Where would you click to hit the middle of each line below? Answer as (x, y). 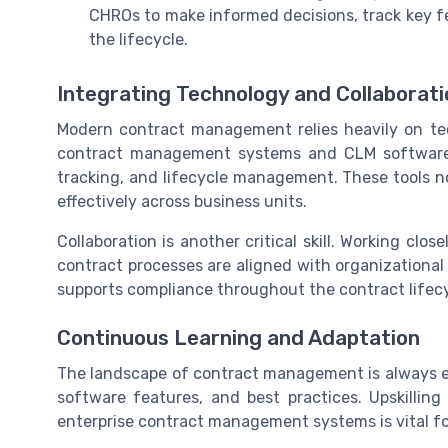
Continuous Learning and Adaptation (238, 337)
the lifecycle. (138, 40)
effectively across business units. (182, 201)
